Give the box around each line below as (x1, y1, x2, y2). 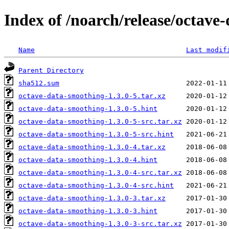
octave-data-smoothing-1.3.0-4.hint (18, 155, 157, 164)
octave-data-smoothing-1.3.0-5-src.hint (18, 130, 174, 138)
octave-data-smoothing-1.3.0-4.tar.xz (18, 143, 166, 151)
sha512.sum (18, 79, 59, 87)
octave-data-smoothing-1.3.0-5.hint (18, 104, 157, 112)
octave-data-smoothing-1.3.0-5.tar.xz (18, 91, 166, 100)
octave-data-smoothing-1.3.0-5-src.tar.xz (18, 117, 182, 125)
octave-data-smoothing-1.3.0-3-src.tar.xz (18, 219, 182, 227)
